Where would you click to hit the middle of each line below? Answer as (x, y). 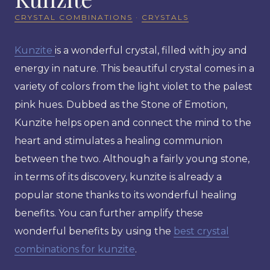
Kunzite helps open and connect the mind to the (133, 122)
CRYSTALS (165, 17)
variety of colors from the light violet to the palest (133, 86)
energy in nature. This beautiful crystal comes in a (134, 68)
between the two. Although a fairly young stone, (132, 159)
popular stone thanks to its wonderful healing (126, 195)
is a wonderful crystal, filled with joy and (151, 50)
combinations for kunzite (75, 249)
